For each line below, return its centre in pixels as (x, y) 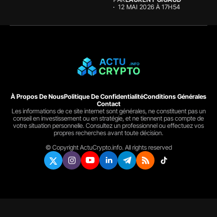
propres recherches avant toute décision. (108, 133)
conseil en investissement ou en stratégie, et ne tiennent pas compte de (108, 118)
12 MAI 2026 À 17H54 (149, 7)
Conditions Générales (175, 97)
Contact (108, 104)
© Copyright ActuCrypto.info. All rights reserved (108, 147)
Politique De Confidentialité (104, 97)
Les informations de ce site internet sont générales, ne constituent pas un (108, 111)
